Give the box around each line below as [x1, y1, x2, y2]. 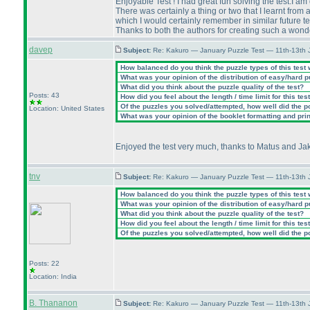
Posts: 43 [29, 91, 60, 99]
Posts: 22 [29, 259, 60, 267]
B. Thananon [29, 298, 77, 308]
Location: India [29, 273, 77, 280]
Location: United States [29, 104, 104, 112]
